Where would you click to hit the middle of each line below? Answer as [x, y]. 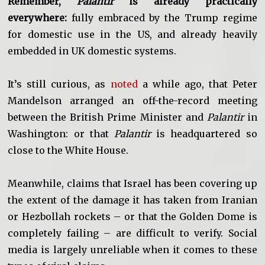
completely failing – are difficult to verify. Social [132, 233]
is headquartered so [204, 133]
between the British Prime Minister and [107, 117]
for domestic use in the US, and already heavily [132, 34]
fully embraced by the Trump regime [162, 17]
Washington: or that [61, 133]
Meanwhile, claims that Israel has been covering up [132, 183]
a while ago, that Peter [197, 84]
